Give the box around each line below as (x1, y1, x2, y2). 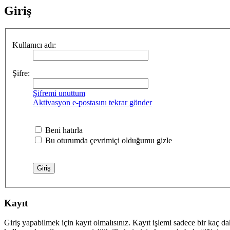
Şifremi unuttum (33, 88, 85, 98)
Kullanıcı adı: (12, 40, 56, 49)
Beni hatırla (43, 125, 83, 135)
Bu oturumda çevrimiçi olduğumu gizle (43, 136, 172, 145)
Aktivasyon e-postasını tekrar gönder (33, 98, 152, 107)
